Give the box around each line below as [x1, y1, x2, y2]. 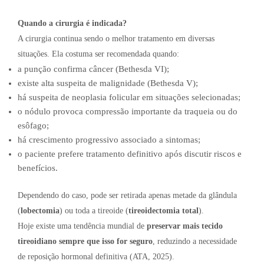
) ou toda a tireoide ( [60, 206, 128, 216]
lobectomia [21, 206, 60, 216]
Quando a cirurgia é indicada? [18, 18, 127, 28]
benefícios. [18, 163, 58, 173]
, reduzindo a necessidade [153, 237, 237, 246]
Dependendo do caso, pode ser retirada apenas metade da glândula [18, 191, 237, 200]
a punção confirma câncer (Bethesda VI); [18, 64, 169, 74]
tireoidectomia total [128, 206, 199, 216]
